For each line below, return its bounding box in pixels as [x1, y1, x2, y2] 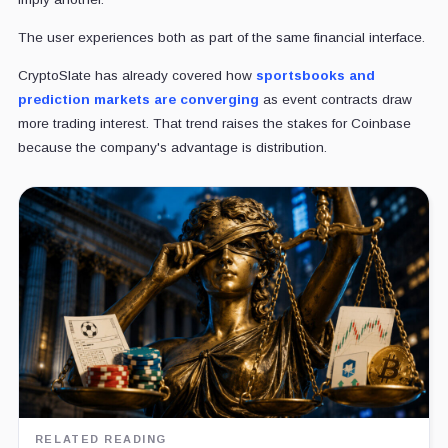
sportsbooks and [255, 67, 375, 83]
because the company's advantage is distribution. [17, 139, 327, 155]
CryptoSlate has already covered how [17, 67, 256, 83]
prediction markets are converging [17, 91, 259, 107]
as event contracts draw [258, 91, 412, 107]
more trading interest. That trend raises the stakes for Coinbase [17, 115, 411, 131]
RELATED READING [34, 432, 168, 445]
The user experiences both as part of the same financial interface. [17, 29, 425, 45]
